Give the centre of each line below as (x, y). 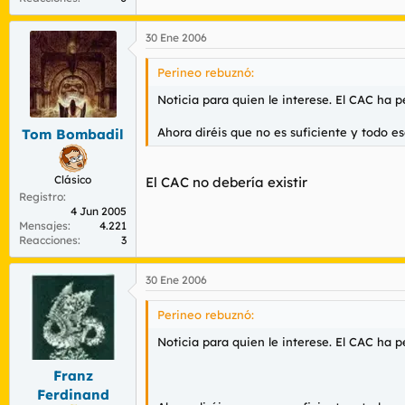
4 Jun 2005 (99, 211)
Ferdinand (73, 395)
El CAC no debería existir (226, 182)
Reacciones (48, 240)
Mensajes (43, 225)
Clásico (73, 179)
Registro (41, 196)
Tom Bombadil (73, 134)
